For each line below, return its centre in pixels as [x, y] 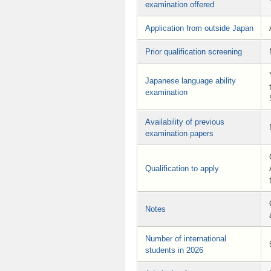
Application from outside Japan [199, 28]
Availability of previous [185, 122]
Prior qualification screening [194, 51]
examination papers [179, 133]
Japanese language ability [191, 80]
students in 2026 [174, 250]
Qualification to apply [182, 168]
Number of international [186, 238]
